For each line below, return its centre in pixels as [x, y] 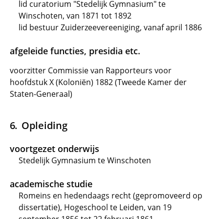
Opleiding [44, 125]
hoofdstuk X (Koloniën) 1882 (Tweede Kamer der [98, 82]
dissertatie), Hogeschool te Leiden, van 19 [95, 207]
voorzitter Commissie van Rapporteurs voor [91, 70]
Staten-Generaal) [41, 94]
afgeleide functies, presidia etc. [75, 51]
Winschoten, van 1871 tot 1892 [75, 16]
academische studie [51, 184]
